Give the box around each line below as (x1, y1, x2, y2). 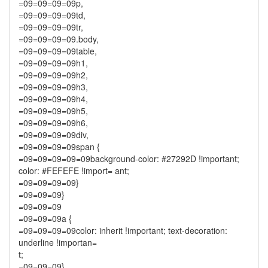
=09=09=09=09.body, (19, 33, 99, 45)
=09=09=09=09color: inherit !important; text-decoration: (19, 224, 227, 236)
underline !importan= (19, 236, 97, 248)
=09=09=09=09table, (19, 45, 97, 57)
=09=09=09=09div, (19, 129, 89, 141)
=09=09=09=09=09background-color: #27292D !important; (19, 153, 239, 165)
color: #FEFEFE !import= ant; (19, 165, 129, 176)
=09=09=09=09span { (19, 141, 100, 153)
